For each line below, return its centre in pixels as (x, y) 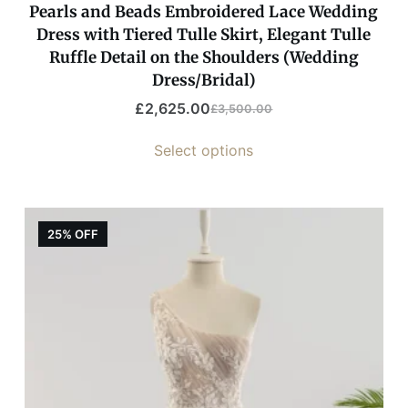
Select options (204, 151)
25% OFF (72, 235)
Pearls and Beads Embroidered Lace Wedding (204, 12)
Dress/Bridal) (204, 81)
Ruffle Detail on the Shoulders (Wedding (204, 58)
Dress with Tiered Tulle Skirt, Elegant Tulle (204, 35)
